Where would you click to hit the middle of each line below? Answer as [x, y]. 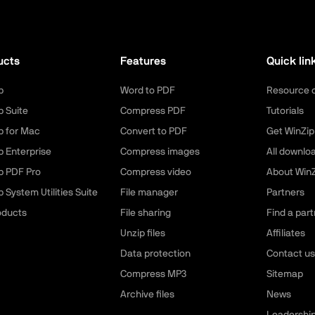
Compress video [155, 172]
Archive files [147, 294]
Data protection [155, 253]
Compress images [160, 152]
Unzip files [142, 233]
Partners [285, 192]
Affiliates [285, 233]
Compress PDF [153, 111]
